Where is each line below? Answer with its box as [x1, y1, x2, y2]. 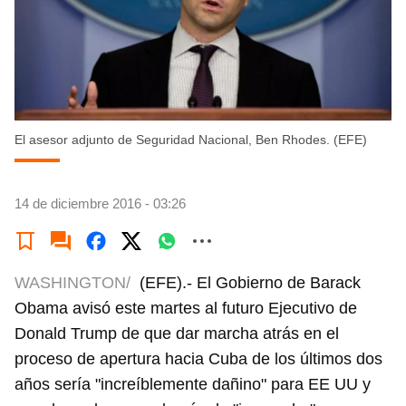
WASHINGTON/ [14, 274, 130, 292]
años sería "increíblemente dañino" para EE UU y [14, 375, 371, 393]
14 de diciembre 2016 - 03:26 [14, 196, 186, 211]
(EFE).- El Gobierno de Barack [140, 274, 361, 292]
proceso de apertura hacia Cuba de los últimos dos [14, 350, 382, 368]
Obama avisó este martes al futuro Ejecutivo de [14, 299, 357, 317]
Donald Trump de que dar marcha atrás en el [14, 324, 339, 343]
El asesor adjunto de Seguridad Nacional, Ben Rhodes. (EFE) [14, 132, 367, 147]
